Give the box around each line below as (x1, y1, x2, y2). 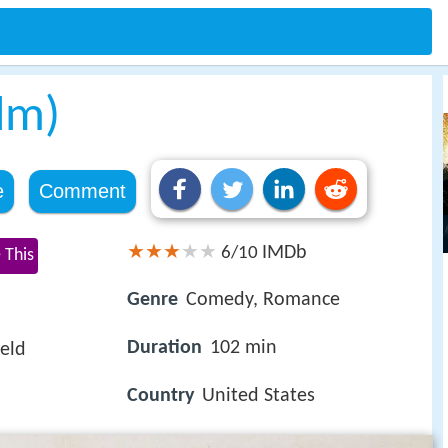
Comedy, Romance (186, 290, 340, 311)
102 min (210, 338, 277, 359)
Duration (127, 338, 202, 359)
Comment (38, 180, 126, 202)
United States (202, 386, 315, 407)
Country (127, 386, 194, 407)
